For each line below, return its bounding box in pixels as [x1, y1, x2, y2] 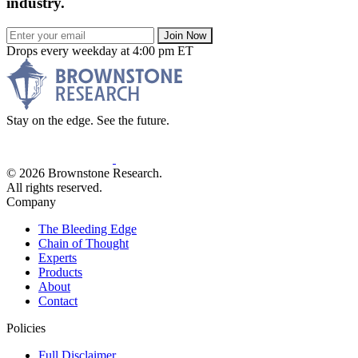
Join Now [164, 29, 206, 42]
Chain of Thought [38, 236, 129, 250]
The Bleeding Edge [38, 221, 137, 236]
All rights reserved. [6, 180, 102, 194]
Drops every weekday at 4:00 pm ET [6, 43, 193, 58]
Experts [38, 250, 77, 265]
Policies [6, 320, 46, 335]
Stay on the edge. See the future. [6, 113, 169, 127]
